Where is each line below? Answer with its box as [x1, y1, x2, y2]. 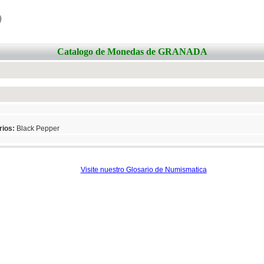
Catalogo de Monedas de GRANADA [57, 47, 207, 57]
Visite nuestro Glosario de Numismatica [80, 166, 207, 174]
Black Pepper [15, 124, 60, 133]
